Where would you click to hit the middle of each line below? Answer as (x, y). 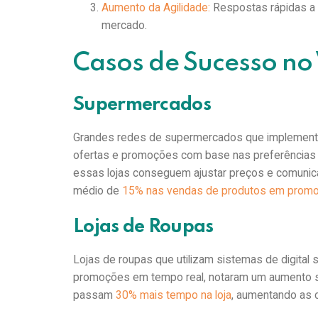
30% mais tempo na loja (174, 295)
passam (95, 295)
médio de (98, 190)
